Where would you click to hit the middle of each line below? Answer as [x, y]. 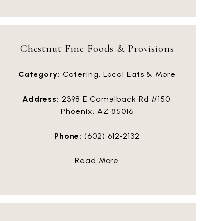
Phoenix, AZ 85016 [97, 111]
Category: [39, 74]
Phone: [68, 136]
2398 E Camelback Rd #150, [115, 99]
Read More [97, 161]
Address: [40, 99]
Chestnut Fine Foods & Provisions [97, 48]
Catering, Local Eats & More [118, 74]
